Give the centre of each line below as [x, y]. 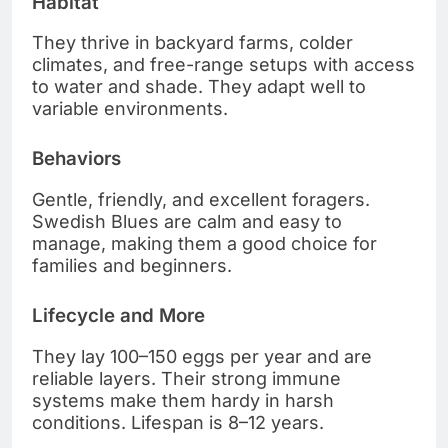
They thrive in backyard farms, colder [192, 43]
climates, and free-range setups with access [223, 65]
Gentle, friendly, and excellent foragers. [201, 199]
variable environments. [130, 109]
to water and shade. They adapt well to [199, 87]
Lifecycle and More [118, 315]
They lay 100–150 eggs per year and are [202, 356]
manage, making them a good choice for [204, 243]
